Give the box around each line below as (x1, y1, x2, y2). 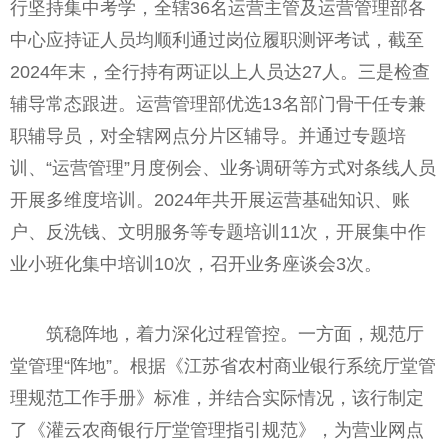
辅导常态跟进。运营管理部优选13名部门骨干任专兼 (10, 94, 426, 115)
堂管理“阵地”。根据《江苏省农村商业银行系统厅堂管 (10, 356, 436, 377)
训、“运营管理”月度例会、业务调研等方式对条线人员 (10, 158, 436, 179)
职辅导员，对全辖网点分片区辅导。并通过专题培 (10, 126, 406, 147)
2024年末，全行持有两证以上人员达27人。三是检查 (10, 62, 430, 83)
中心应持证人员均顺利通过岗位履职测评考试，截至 (10, 30, 424, 51)
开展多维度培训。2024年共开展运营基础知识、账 (10, 190, 410, 211)
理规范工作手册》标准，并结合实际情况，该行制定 (10, 388, 424, 409)
